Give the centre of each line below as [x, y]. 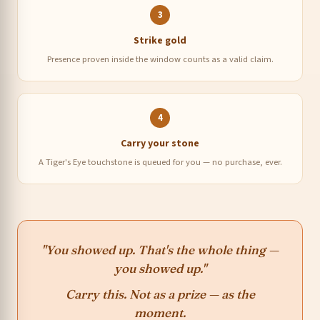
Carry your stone [160, 143]
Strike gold [160, 40]
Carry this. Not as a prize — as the [160, 294]
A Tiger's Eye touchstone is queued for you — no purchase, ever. [160, 162]
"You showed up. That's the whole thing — [160, 249]
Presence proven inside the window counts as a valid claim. [160, 59]
